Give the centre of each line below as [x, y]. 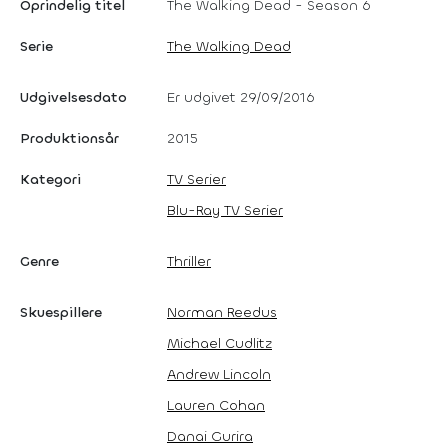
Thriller [189, 261]
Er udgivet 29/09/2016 [241, 97]
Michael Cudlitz [219, 343]
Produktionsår [69, 138]
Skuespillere [61, 312]
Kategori [50, 179]
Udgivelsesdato [73, 97]
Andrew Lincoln [219, 374]
